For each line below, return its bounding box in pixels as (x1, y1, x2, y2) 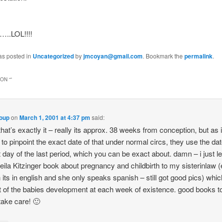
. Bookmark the (142, 52, 184, 60)
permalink (184, 52, 213, 61)
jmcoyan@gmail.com (83, 52, 143, 61)
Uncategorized (32, 52, 74, 61)
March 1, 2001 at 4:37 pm (19, 112, 91, 122)
